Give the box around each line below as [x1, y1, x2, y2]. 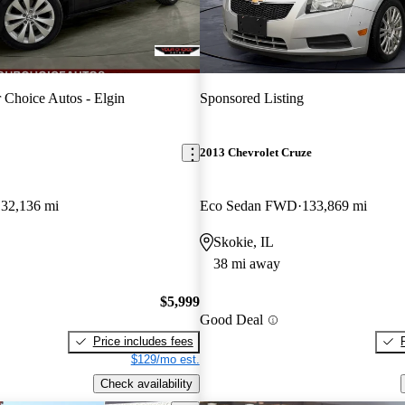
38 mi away [212, 256, 280, 272]
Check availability [99, 376, 193, 391]
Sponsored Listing [199, 89, 304, 106]
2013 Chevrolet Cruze [199, 146, 312, 160]
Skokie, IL [212, 234, 274, 250]
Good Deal [199, 312, 263, 328]
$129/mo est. [130, 352, 200, 366]
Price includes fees [92, 334, 193, 348]
